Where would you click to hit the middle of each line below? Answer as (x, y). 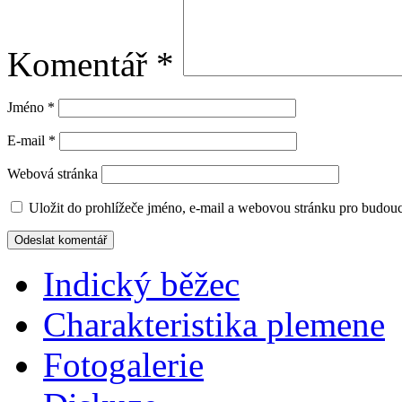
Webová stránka (52, 174)
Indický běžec (141, 284)
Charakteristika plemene (214, 325)
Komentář (82, 65)
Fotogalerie (123, 365)
